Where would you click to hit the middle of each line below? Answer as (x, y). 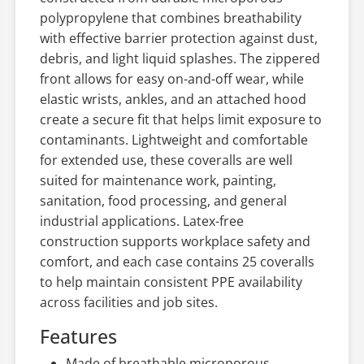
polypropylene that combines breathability (170, 17)
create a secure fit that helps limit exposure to (180, 119)
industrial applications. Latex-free (141, 221)
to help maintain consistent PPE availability (171, 282)
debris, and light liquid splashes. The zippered (180, 58)
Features (78, 336)
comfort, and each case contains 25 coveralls (177, 261)
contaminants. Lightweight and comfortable (173, 139)
